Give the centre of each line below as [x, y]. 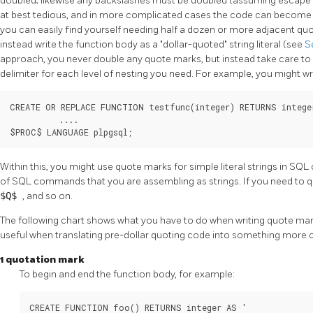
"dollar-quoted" [195, 44]
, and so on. [48, 196]
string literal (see [267, 44]
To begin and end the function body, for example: [127, 275]
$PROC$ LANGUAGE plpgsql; [71, 132]
